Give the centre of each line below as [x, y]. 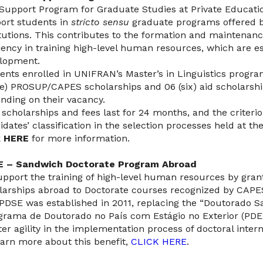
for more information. [79, 138]
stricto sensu [100, 22]
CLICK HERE [159, 242]
